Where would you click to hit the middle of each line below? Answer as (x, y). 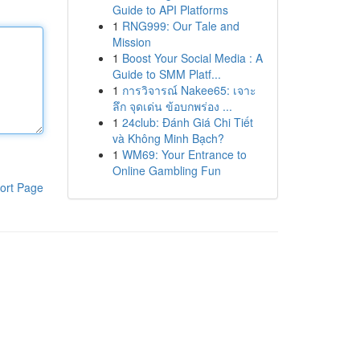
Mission (131, 42)
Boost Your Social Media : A (192, 58)
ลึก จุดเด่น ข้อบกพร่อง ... (172, 106)
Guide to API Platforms (170, 10)
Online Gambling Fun (166, 170)
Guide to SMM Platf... (166, 74)
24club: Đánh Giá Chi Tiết (187, 122)
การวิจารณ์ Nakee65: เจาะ (189, 90)
